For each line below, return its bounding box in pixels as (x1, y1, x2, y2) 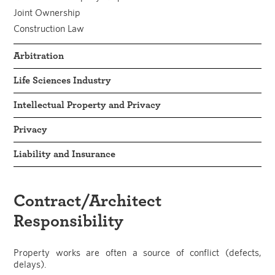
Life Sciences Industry (14, 75, 112, 85)
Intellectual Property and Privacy (14, 99, 161, 110)
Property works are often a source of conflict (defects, (14, 246, 261, 258)
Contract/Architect (14, 192, 162, 210)
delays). (14, 258, 47, 270)
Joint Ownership (14, 6, 81, 18)
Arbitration (14, 50, 64, 61)
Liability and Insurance (14, 149, 116, 159)
